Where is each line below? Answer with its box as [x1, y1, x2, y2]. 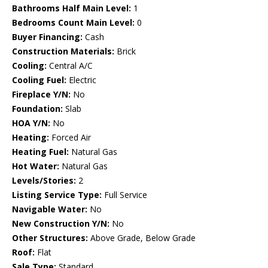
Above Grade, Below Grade [88, 232, 196, 244]
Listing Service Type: [12, 189, 102, 201]
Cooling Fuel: [12, 74, 66, 86]
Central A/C [47, 60, 93, 72]
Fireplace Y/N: [12, 89, 71, 100]
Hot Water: [12, 160, 59, 172]
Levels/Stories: [12, 175, 76, 187]
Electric [66, 74, 96, 86]
